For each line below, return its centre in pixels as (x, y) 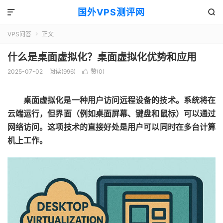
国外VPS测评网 (111, 12)
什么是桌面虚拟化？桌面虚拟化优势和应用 (102, 57)
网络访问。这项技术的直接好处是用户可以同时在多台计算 (111, 127)
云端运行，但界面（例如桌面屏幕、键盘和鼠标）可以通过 (111, 113)
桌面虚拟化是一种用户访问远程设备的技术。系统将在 (119, 100)
